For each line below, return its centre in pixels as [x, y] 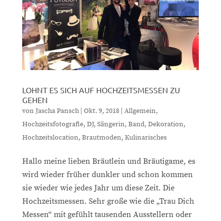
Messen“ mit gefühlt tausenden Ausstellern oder [107, 214]
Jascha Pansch [57, 111]
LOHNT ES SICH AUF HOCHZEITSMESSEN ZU [101, 90]
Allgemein [140, 111]
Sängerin [111, 124]
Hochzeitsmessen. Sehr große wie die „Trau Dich [108, 201]
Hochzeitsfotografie [53, 124]
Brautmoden [101, 137]
